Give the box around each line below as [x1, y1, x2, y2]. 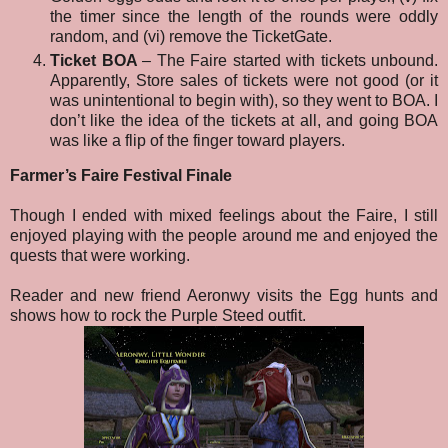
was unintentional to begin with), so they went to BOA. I [50, 91, 438, 109]
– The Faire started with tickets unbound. [142, 51, 438, 69]
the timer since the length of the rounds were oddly [50, 7, 438, 25]
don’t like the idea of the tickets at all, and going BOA [50, 111, 438, 129]
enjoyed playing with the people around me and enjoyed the [10, 227, 438, 245]
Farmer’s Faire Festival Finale [10, 167, 232, 185]
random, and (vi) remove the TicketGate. [50, 27, 332, 45]
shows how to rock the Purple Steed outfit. [10, 307, 306, 325]
